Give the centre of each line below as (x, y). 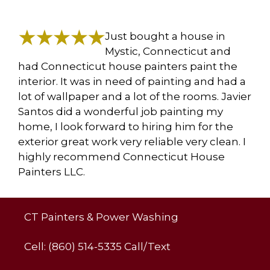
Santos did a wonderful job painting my (121, 111)
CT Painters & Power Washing (101, 217)
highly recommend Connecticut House (121, 156)
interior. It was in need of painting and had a (132, 81)
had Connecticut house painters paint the (128, 66)
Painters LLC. (52, 171)
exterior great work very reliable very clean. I (132, 141)
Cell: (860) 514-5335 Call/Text (97, 246)
